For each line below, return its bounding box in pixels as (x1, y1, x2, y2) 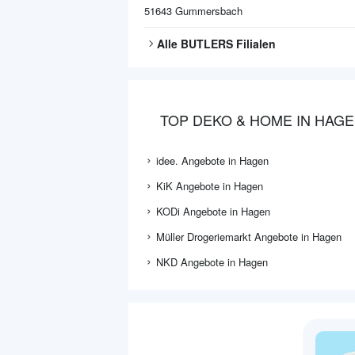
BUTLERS (181, 36, 233, 52)
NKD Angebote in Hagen (156, 254, 268, 269)
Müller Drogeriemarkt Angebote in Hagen (156, 229, 342, 244)
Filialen (233, 36, 276, 52)
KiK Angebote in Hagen (156, 178, 263, 193)
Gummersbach (175, 3, 242, 18)
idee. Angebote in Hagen (156, 153, 269, 168)
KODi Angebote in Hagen (156, 204, 270, 219)
